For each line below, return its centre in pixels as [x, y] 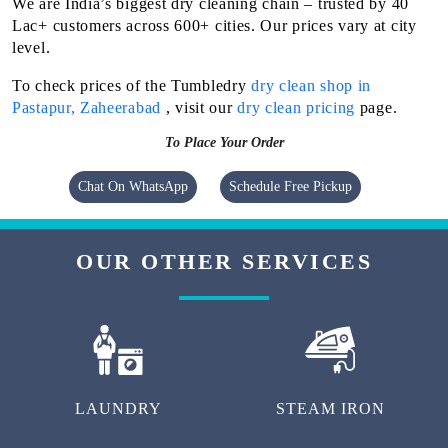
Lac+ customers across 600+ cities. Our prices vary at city [214, 25]
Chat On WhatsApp [133, 186]
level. [31, 47]
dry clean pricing [296, 107]
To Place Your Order [224, 142]
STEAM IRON [330, 408]
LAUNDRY [118, 408]
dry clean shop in [311, 85]
